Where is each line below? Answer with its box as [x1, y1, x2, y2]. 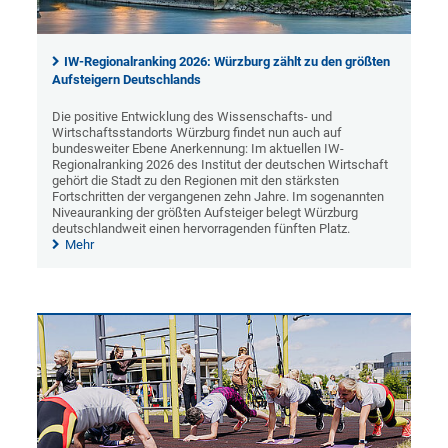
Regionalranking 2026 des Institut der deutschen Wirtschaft [52, 156, 389, 172]
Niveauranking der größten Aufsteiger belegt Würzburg [52, 204, 359, 220]
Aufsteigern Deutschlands [52, 71, 202, 87]
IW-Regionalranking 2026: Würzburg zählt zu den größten [64, 53, 391, 69]
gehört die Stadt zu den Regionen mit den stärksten [52, 172, 340, 188]
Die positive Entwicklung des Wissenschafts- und [52, 108, 333, 124]
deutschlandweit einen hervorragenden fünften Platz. [52, 220, 351, 236]
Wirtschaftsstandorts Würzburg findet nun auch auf [52, 124, 343, 140]
